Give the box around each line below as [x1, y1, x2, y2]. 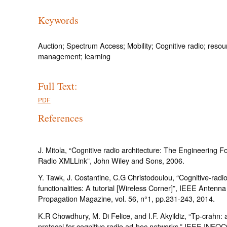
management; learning [37, 51, 110, 62]
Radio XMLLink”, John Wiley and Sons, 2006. [37, 155, 184, 166]
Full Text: [37, 79, 78, 93]
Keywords [37, 13, 79, 27]
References [37, 111, 83, 125]
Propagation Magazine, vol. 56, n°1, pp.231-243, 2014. [37, 193, 215, 204]
